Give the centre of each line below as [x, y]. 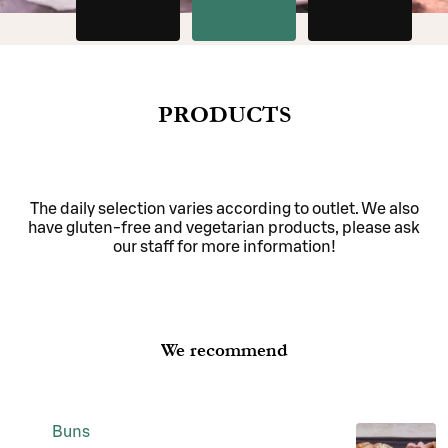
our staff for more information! [224, 246]
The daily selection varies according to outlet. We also [224, 208]
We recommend [224, 350]
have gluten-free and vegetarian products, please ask [224, 227]
